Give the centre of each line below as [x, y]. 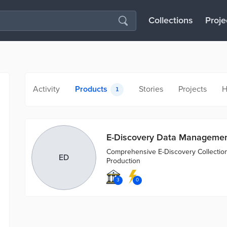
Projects [193, 89]
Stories [151, 89]
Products [91, 89]
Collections [171, 20]
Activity [46, 89]
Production [123, 161]
